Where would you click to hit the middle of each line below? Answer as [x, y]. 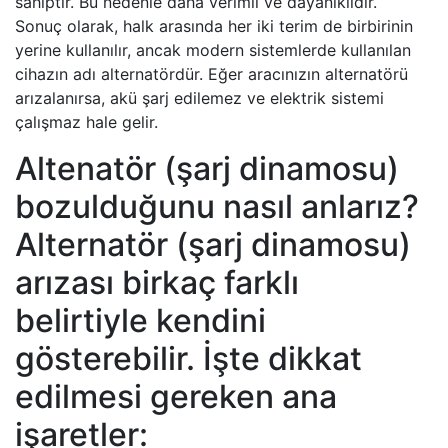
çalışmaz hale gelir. [86, 122]
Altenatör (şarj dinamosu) [207, 168]
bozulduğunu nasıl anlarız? [217, 206]
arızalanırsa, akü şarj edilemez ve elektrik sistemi [199, 98]
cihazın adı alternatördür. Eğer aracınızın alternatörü [211, 74]
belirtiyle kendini [140, 320]
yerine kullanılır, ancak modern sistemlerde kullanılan [213, 50]
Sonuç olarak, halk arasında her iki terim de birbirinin [214, 26]
